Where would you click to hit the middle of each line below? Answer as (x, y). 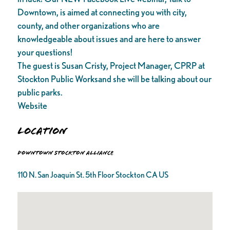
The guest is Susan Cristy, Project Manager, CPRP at (111, 65)
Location (42, 131)
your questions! (45, 52)
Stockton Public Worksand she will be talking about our (114, 79)
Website (32, 105)
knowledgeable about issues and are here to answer (109, 39)
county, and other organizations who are (88, 25)
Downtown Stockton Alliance (65, 153)
